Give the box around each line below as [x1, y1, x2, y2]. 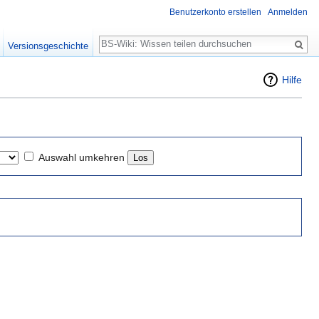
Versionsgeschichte [8, 41, 89, 51]
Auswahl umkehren [38, 151, 125, 163]
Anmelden [268, 7, 308, 18]
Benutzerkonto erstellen [169, 7, 261, 18]
